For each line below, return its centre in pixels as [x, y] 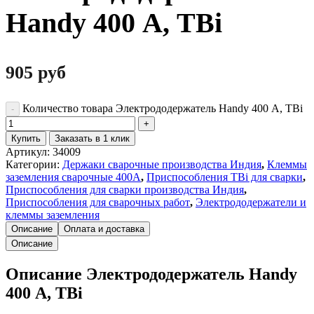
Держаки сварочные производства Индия [162, 164]
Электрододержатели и [251, 202]
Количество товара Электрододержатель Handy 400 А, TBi [163, 108]
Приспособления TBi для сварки [225, 177]
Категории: [34, 164]
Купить [26, 138]
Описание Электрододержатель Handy [151, 274]
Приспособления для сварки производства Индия [125, 189]
